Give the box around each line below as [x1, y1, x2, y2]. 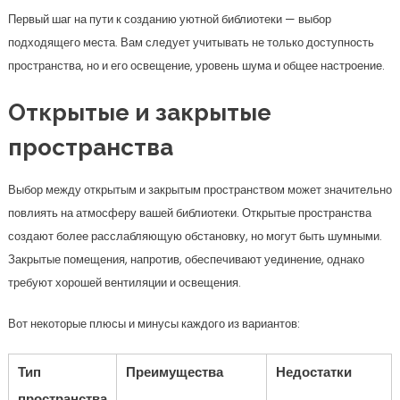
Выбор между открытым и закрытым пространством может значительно [7, 181, 392, 198]
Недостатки [275, 362, 352, 381]
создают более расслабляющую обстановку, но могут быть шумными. [7, 228, 382, 245]
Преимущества [125, 362, 223, 381]
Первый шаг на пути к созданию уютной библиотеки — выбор [7, 11, 331, 28]
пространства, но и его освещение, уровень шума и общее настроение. [7, 57, 385, 74]
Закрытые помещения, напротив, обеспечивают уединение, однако [7, 251, 364, 268]
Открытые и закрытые [7, 99, 271, 126]
